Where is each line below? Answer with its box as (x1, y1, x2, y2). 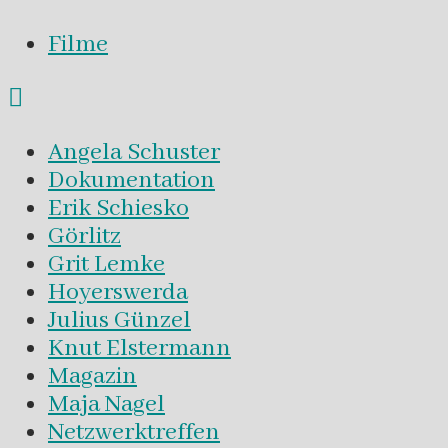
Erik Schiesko (48, 193, 189, 225)
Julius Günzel (48, 305, 191, 337)
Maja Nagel (48, 389, 165, 421)
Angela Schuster (48, 137, 220, 169)
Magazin (48, 361, 137, 393)
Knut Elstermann (48, 333, 231, 365)
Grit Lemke (48, 249, 165, 281)
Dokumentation (48, 165, 215, 197)
